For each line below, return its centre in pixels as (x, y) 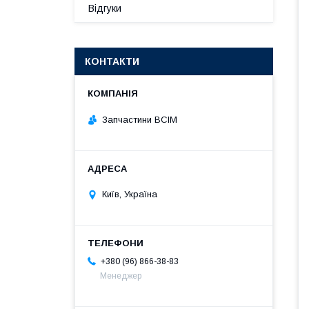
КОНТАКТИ (112, 61)
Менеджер (121, 276)
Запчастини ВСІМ (140, 119)
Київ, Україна (130, 195)
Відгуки (105, 8)
